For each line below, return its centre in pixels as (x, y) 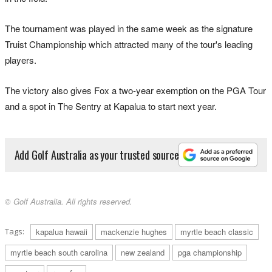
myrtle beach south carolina (59, 253)
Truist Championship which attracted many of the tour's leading (129, 44)
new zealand (143, 253)
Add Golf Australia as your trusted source (97, 155)
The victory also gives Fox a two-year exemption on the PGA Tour (135, 90)
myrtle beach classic (217, 232)
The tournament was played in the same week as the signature (129, 28)
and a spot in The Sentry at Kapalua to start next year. (111, 106)
